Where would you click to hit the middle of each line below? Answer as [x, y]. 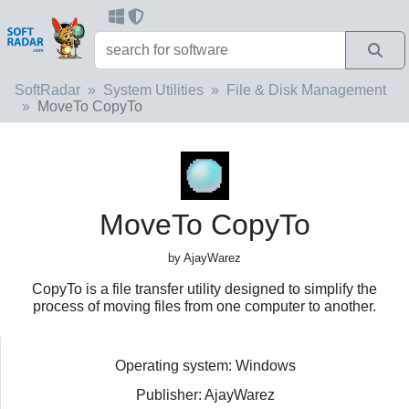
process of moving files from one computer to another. [204, 306]
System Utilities [153, 89]
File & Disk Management [306, 89]
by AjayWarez [204, 257]
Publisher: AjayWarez [205, 394]
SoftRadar [47, 89]
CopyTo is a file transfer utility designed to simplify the [204, 288]
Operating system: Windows [205, 365]
